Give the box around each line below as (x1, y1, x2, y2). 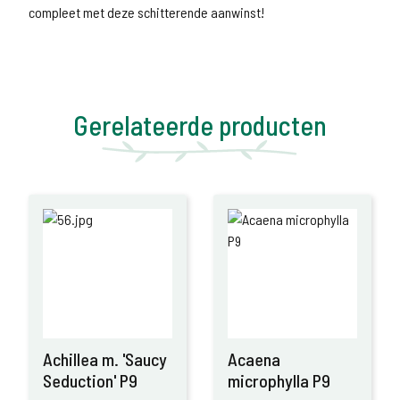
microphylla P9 (228, 370, 330, 391)
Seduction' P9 (43, 370, 137, 391)
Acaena (228, 348, 280, 370)
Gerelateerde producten (73, 109, 327, 141)
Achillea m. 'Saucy (43, 348, 167, 370)
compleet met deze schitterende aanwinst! (29, 4, 264, 21)
